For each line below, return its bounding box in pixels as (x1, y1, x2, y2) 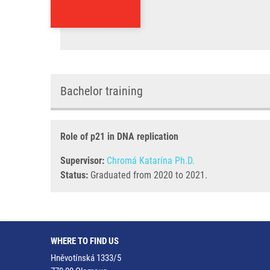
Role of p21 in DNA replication (60, 131, 178, 142)
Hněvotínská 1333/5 (51, 253, 121, 263)
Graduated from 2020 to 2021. (88, 169, 207, 181)
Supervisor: (60, 155, 104, 166)
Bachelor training (60, 84, 143, 98)
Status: (60, 169, 88, 181)
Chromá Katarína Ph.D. (107, 155, 195, 166)
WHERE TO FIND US (51, 236, 119, 246)
